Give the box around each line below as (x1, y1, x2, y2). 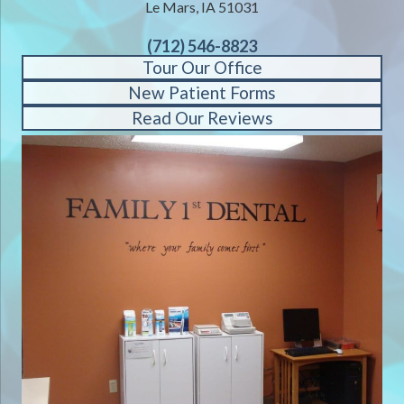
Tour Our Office (142, 57, 262, 78)
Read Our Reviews (131, 107, 273, 128)
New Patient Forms (128, 82, 276, 103)
